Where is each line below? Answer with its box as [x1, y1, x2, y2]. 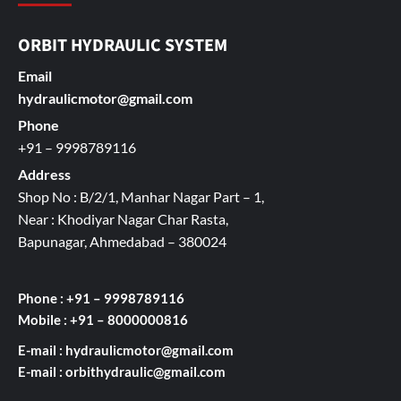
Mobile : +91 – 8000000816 [18, 311, 188, 328]
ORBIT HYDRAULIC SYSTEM [18, 32, 227, 58]
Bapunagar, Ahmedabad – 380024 [18, 232, 226, 250]
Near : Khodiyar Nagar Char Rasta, [18, 209, 228, 227]
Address [18, 165, 71, 183]
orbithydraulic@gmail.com [65, 363, 226, 380]
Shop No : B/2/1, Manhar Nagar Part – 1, [18, 187, 264, 205]
